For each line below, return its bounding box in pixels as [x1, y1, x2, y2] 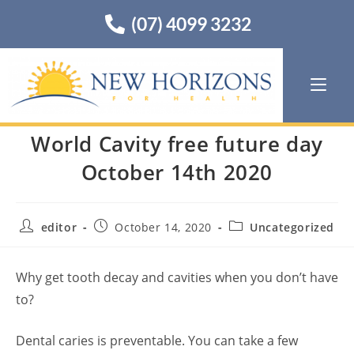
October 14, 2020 [115, 220, 212, 235]
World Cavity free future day [31, 130, 323, 158]
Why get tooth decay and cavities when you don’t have [16, 269, 338, 286]
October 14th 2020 [81, 158, 273, 186]
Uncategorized [250, 220, 335, 235]
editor [40, 220, 77, 235]
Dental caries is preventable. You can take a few [16, 332, 298, 349]
